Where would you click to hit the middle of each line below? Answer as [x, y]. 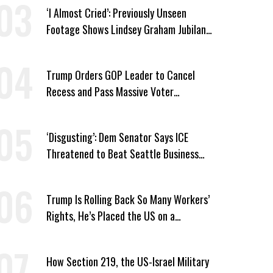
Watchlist [66, 232]
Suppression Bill [78, 108]
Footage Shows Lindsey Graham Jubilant [128, 29]
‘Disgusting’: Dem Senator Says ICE [117, 137]
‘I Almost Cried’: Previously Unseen [116, 12]
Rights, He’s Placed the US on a [110, 215]
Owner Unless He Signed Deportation [122, 170]
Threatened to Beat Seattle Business [122, 153]
